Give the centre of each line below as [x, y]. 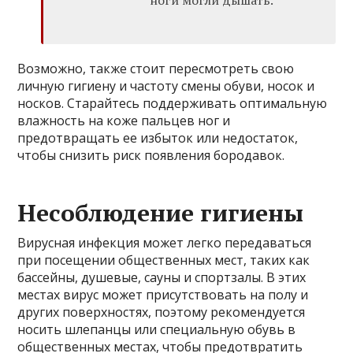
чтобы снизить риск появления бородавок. [151, 156]
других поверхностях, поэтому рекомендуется [162, 312]
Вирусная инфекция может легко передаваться [165, 243]
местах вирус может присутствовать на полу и [163, 295]
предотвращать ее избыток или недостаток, [158, 138]
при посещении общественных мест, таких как [164, 260]
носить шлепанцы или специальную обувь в [157, 330]
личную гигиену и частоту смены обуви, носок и [166, 86]
